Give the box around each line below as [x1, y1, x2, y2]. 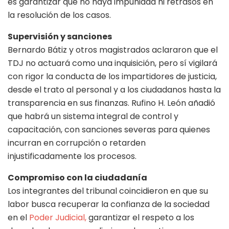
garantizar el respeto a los [86, 211, 194, 223]
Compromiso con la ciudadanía [8, 171, 147, 184]
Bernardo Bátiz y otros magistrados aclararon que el [8, 43, 218, 56]
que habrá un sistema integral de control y [8, 110, 178, 122]
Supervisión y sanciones [8, 30, 112, 42]
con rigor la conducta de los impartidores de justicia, [8, 70, 217, 82]
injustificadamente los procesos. [8, 150, 136, 162]
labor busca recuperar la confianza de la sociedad [8, 198, 210, 210]
